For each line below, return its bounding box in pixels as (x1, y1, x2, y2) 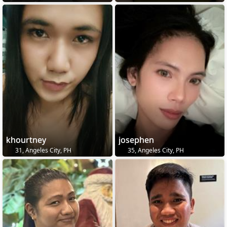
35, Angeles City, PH (126, 145, 184, 155)
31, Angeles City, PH (14, 145, 71, 155)
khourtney (6, 134, 46, 145)
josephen (118, 134, 154, 145)
